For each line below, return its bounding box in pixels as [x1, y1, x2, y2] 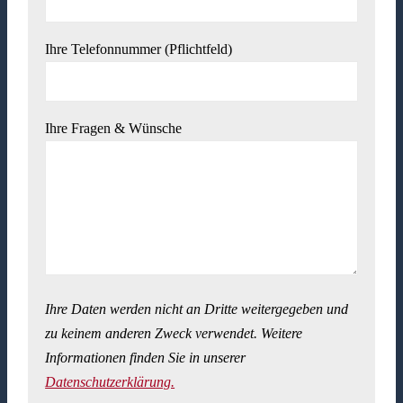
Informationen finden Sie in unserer [45, 350, 246, 366]
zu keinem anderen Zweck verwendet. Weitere [45, 326, 303, 342]
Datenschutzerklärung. [45, 374, 175, 390]
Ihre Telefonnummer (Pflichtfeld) [45, 41, 233, 58]
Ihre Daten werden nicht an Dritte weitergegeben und [45, 301, 349, 318]
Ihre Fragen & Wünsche [45, 121, 183, 137]
